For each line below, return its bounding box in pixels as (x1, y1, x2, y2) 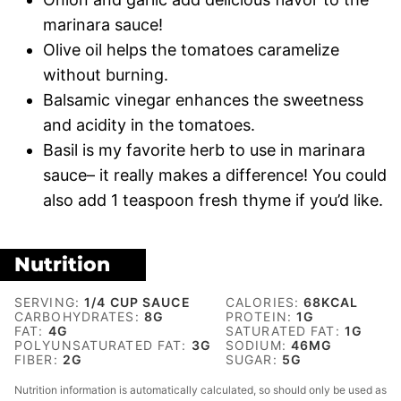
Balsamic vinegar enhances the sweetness (43, 90, 363, 110)
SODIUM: (226, 337, 291, 354)
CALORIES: (226, 294, 304, 311)
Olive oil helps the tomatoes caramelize (43, 40, 339, 60)
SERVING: (14, 294, 85, 311)
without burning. (43, 65, 168, 85)
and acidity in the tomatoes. (43, 115, 255, 135)
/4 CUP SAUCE (91, 294, 191, 311)
